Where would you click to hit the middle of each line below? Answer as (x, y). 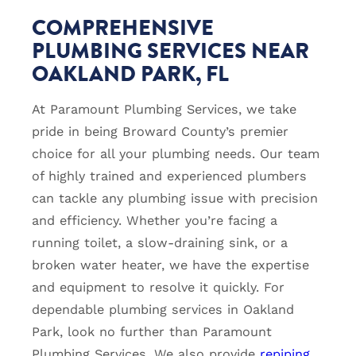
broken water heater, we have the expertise (170, 265)
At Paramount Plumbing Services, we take (164, 109)
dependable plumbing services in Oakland (163, 309)
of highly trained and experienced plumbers (169, 176)
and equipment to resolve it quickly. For (158, 287)
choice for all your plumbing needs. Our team (176, 153)
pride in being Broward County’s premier (160, 131)
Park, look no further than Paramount (152, 331)
